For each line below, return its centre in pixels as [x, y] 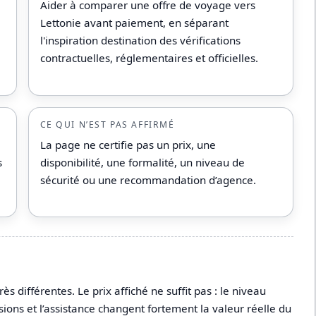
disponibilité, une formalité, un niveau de [142, 162]
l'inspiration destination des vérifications [140, 41]
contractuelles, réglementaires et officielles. [149, 58]
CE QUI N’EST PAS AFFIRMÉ [107, 125]
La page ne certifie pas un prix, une [128, 144]
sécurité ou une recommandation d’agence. [148, 180]
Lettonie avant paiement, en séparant [134, 23]
